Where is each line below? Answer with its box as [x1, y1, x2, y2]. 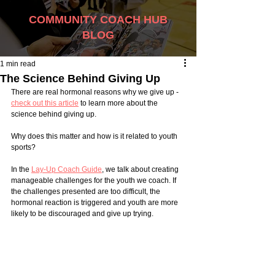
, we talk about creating [102, 165, 180, 174]
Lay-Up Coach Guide [31, 165, 102, 174]
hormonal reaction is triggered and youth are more [11, 198, 180, 207]
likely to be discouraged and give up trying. [11, 209, 155, 218]
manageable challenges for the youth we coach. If [11, 176, 178, 185]
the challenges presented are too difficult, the [11, 187, 162, 196]
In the [11, 165, 31, 174]
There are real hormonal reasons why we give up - [11, 88, 180, 96]
